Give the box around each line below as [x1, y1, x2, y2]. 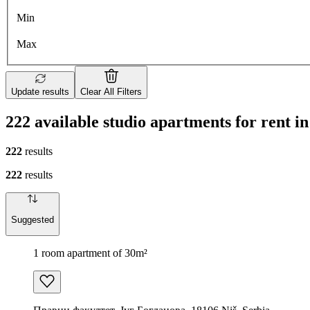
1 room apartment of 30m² [33, 246, 147, 259]
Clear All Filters [80, 86, 142, 98]
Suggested [11, 214, 54, 225]
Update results [11, 86, 69, 98]
